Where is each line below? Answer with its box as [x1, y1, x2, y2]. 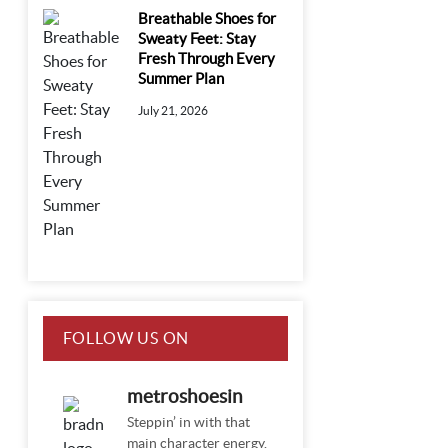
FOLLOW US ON [62, 329, 190, 348]
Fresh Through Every [138, 50, 276, 68]
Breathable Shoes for [138, 10, 277, 28]
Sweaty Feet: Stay [138, 30, 257, 48]
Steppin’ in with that [127, 414, 251, 431]
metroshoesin [127, 386, 244, 408]
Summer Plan [138, 70, 225, 88]
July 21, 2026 [138, 104, 209, 118]
